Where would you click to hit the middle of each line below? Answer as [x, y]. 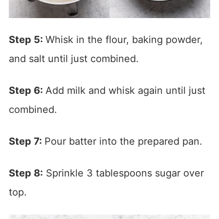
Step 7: [26, 141]
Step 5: [27, 39]
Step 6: [27, 90]
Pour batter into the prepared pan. [123, 141]
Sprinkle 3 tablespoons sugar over [123, 173]
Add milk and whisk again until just [125, 90]
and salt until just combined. [74, 58]
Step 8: [26, 173]
